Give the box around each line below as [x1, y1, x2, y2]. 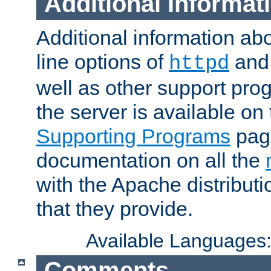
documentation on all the [36, 148, 266, 172]
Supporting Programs [36, 124, 230, 148]
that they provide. [36, 197, 193, 220]
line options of [36, 50, 169, 73]
